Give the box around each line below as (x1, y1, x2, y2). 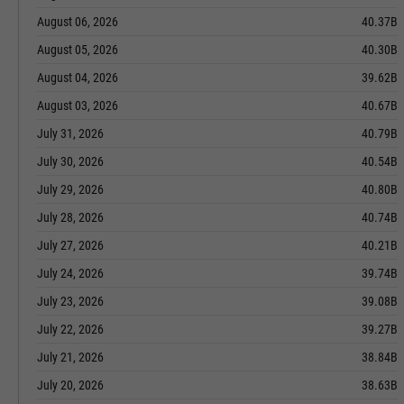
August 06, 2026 (37, 14, 118, 29)
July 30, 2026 (37, 154, 104, 169)
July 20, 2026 (37, 378, 104, 392)
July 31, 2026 (37, 126, 104, 141)
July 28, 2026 (37, 210, 104, 225)
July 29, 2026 (37, 182, 104, 197)
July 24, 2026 (37, 266, 104, 280)
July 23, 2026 (37, 294, 104, 308)
